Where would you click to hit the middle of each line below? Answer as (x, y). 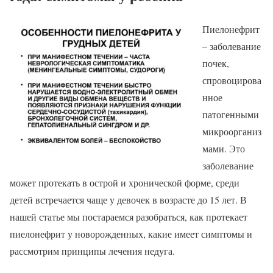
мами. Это (224, 149)
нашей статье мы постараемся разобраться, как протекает (129, 217)
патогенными (231, 115)
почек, (216, 63)
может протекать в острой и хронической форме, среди (125, 183)
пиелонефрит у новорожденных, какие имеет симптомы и (131, 234)
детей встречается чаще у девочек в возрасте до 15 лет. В (128, 200)
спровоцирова (232, 80)
